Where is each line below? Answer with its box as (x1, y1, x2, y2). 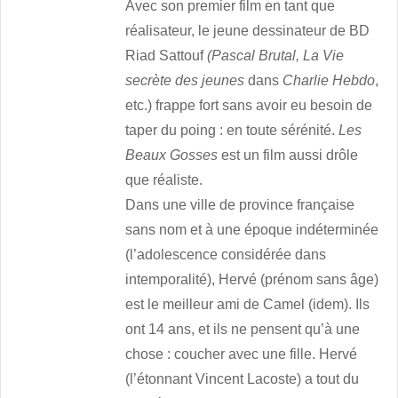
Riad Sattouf (125, 48, 208, 64)
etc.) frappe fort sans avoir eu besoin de (125, 98, 373, 114)
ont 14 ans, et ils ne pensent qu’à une (125, 322, 361, 338)
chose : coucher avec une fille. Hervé (125, 346, 358, 362)
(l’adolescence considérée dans (125, 247, 327, 263)
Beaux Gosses (125, 147, 219, 163)
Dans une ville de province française (125, 197, 355, 213)
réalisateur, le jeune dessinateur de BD (125, 23, 370, 39)
